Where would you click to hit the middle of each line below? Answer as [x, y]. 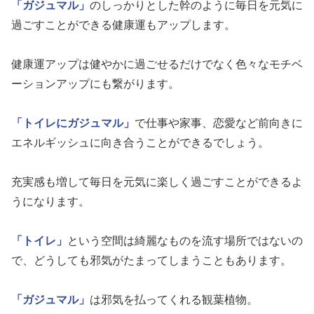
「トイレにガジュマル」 [73, 123]
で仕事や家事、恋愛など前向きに [219, 123]
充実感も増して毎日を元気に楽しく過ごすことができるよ [157, 182]
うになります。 [50, 201]
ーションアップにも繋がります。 [95, 83]
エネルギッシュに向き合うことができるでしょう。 [140, 142]
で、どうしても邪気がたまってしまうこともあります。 [151, 260]
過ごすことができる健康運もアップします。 [123, 25]
